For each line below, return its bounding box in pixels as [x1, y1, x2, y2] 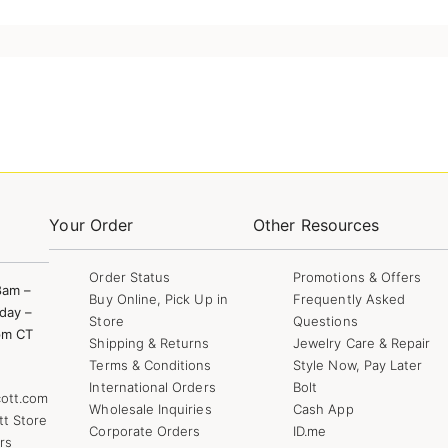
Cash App [293, 400, 354, 417]
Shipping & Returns [89, 334, 210, 351]
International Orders [89, 378, 216, 395]
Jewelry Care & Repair [293, 334, 431, 351]
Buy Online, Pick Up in [89, 290, 228, 307]
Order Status [89, 268, 171, 285]
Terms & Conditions [89, 356, 212, 373]
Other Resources [253, 214, 380, 235]
